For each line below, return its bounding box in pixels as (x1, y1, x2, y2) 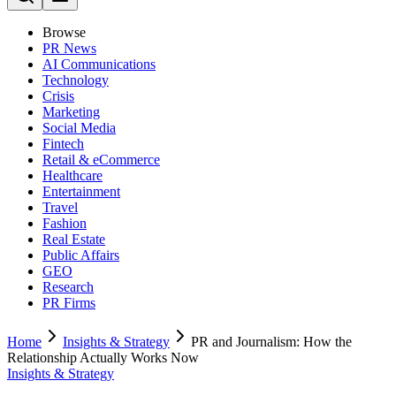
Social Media (42, 120, 116, 135)
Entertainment (42, 184, 120, 199)
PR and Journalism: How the (191, 334, 352, 349)
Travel (42, 200, 78, 215)
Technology (42, 72, 109, 88)
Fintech (42, 136, 84, 151)
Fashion (42, 216, 87, 231)
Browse (42, 25, 86, 40)
